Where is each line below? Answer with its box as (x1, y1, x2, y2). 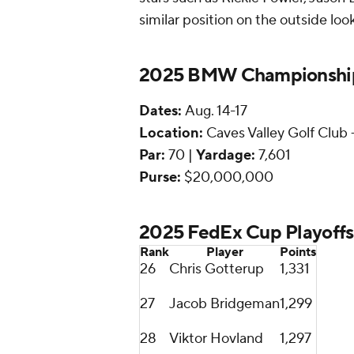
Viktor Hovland (169, 330, 263, 348)
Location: (139, 124, 203, 143)
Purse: (139, 168, 181, 187)
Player (205, 244, 243, 261)
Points (280, 244, 316, 261)
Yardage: (196, 146, 255, 165)
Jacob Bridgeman (169, 295, 280, 314)
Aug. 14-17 (182, 102, 247, 121)
